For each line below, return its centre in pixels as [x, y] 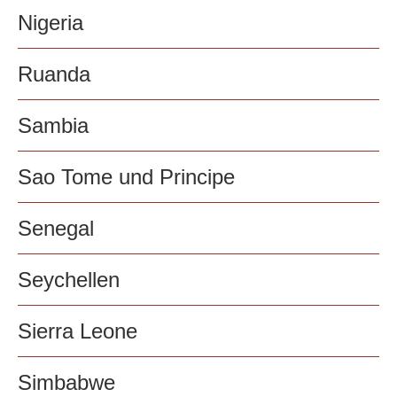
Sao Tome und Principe [126, 177]
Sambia [53, 126]
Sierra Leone [78, 331]
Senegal [56, 229]
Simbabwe [66, 383]
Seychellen [69, 280]
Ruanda [54, 74]
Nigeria [51, 23]
